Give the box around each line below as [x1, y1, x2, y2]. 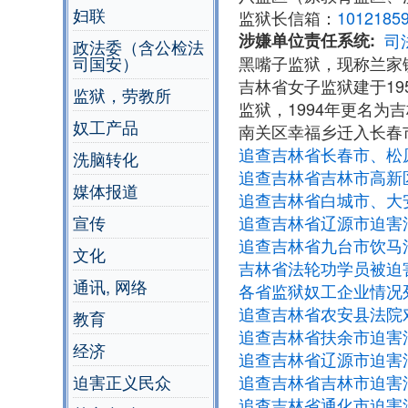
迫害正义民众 [73, 370, 171, 394]
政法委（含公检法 [73, 35, 204, 59]
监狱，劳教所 [73, 83, 171, 107]
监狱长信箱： [239, 5, 337, 30]
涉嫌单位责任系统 [239, 28, 370, 53]
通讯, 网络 [73, 274, 148, 299]
